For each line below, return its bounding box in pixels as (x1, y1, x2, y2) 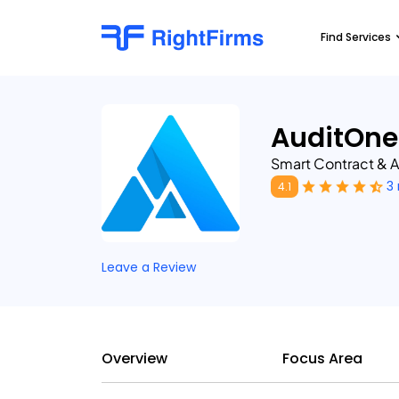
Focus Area (281, 348, 362, 369)
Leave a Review (102, 258, 196, 276)
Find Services (321, 29, 391, 45)
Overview (102, 348, 167, 369)
